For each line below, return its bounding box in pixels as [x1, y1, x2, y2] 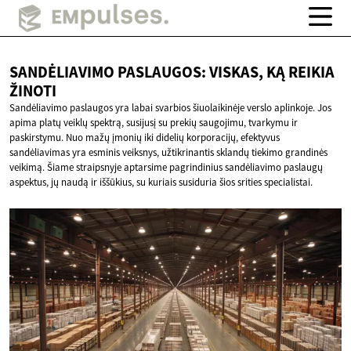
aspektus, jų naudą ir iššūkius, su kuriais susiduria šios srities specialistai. [9, 175, 313, 190]
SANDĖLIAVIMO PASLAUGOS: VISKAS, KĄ [9, 62, 288, 83]
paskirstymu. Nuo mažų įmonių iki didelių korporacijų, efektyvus [9, 131, 280, 145]
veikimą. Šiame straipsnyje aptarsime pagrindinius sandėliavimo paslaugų [9, 161, 323, 175]
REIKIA [288, 62, 335, 83]
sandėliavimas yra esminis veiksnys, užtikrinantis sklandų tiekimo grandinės [9, 146, 327, 160]
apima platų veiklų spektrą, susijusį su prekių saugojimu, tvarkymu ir [9, 116, 298, 130]
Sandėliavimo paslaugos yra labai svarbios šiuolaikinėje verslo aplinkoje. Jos [9, 101, 331, 115]
